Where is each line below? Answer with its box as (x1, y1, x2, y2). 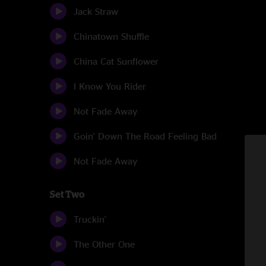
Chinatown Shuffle (74, 31, 149, 42)
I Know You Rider (74, 81, 146, 91)
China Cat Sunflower (74, 56, 159, 66)
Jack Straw (74, 6, 118, 17)
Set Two (50, 189, 84, 199)
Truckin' (74, 214, 106, 224)
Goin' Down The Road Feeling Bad (74, 131, 217, 141)
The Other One (74, 239, 135, 249)
